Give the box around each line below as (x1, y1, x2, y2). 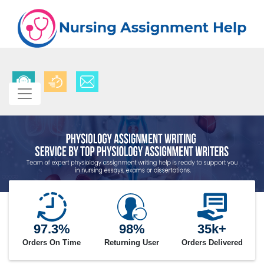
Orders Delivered (181, 238, 243, 247)
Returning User (104, 238, 160, 247)
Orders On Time (22, 238, 81, 247)
